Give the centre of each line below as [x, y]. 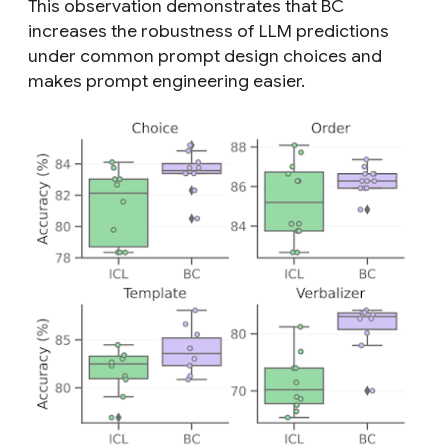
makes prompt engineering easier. [166, 81]
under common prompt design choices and [205, 56]
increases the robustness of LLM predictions [208, 31]
